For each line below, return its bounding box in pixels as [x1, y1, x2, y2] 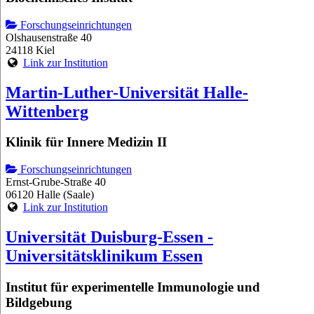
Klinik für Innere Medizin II [6, 135, 167, 150]
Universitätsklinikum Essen [6, 247, 203, 266]
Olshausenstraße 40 [6, 31, 92, 43]
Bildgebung [6, 294, 72, 310]
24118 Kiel [6, 43, 55, 56]
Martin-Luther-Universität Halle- [6, 83, 248, 102]
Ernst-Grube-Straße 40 [6, 176, 106, 189]
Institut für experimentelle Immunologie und [6, 279, 260, 294]
